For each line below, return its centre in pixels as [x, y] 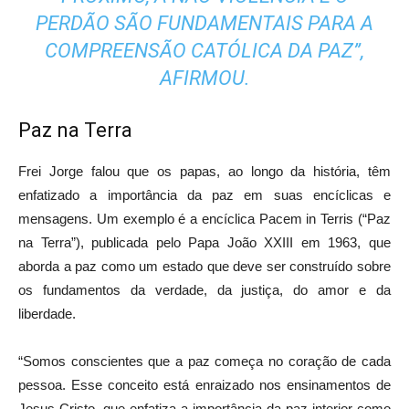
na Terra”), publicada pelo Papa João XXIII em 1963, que [204, 242]
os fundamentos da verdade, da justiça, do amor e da [204, 289]
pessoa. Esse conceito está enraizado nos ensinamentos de [204, 384]
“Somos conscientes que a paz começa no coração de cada [204, 361]
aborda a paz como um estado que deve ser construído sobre [204, 266]
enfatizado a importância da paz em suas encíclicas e [204, 194]
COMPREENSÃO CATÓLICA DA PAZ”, [204, 50]
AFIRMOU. [204, 78]
